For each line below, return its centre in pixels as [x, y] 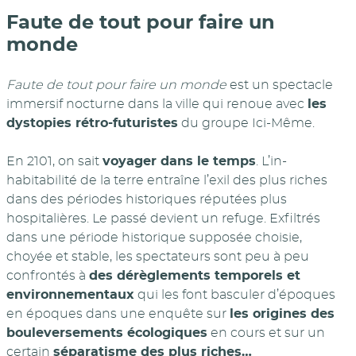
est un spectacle [280, 85]
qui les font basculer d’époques [235, 294]
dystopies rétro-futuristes [92, 123]
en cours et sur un [266, 333]
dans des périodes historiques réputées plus [147, 199]
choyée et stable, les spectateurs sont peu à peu [158, 256]
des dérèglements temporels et [195, 275]
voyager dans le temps [179, 161]
